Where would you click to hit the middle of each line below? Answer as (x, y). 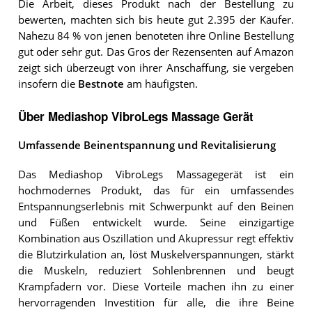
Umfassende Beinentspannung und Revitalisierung (147, 145)
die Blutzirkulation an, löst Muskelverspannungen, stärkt (156, 255)
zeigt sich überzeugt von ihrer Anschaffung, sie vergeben (156, 68)
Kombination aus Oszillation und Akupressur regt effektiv (156, 239)
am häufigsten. (161, 84)
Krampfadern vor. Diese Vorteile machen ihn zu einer (156, 287)
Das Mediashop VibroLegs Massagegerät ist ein (156, 175)
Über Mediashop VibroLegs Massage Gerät (135, 116)
